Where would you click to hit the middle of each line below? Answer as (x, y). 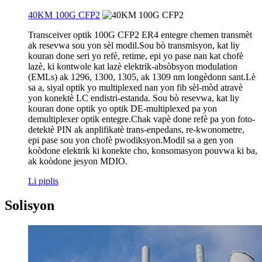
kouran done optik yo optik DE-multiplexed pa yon (123, 108)
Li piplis (43, 181)
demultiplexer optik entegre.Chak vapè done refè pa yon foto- (142, 119)
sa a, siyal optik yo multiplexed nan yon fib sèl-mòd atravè (135, 87)
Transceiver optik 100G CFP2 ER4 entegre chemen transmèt (140, 35)
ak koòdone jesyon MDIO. (78, 161)
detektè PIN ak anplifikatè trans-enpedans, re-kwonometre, (136, 129)
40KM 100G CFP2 (64, 15)
